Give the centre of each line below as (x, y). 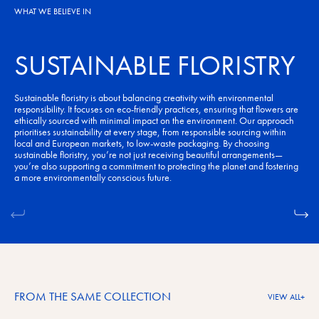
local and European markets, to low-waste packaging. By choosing (142, 143)
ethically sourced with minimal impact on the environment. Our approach (154, 121)
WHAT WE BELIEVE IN (53, 11)
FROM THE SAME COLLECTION (93, 297)
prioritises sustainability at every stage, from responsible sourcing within (150, 132)
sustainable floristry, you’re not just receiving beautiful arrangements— (148, 155)
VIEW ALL (284, 297)
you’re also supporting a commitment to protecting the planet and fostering (156, 166)
